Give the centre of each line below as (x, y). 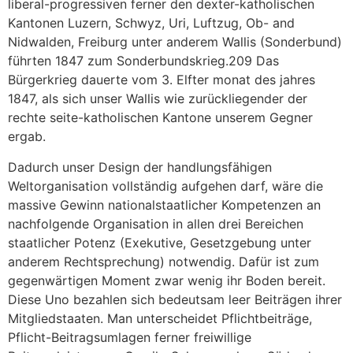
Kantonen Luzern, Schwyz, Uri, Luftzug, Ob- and (151, 23)
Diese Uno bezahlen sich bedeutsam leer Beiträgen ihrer (175, 299)
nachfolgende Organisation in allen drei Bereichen (156, 223)
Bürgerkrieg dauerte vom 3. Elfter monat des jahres (162, 80)
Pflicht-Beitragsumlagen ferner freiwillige (130, 337)
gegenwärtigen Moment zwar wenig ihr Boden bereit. (167, 280)
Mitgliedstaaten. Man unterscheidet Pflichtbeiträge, (160, 318)
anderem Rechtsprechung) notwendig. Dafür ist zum (163, 261)
